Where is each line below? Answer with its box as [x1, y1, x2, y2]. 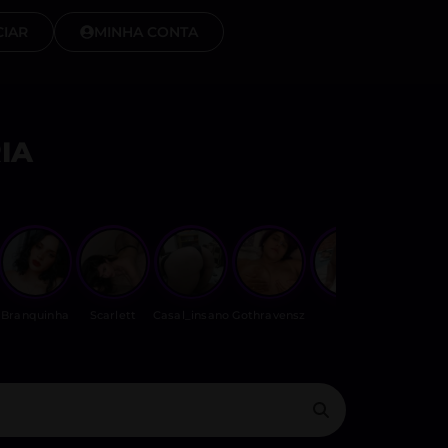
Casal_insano [152, 308, 230, 322]
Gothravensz [232, 308, 306, 322]
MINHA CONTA [93, 23, 198, 41]
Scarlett [89, 308, 137, 322]
